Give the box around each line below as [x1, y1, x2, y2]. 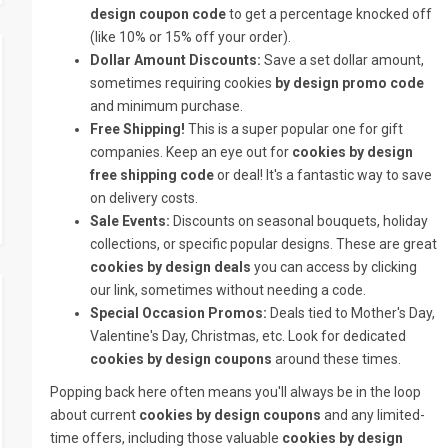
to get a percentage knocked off [226, 6, 433, 22]
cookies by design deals [90, 259, 252, 275]
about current [50, 407, 140, 423]
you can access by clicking [251, 259, 418, 275]
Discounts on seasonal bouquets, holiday [170, 213, 429, 229]
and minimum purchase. [90, 98, 244, 114]
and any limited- [321, 407, 426, 423]
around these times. [272, 351, 402, 367]
